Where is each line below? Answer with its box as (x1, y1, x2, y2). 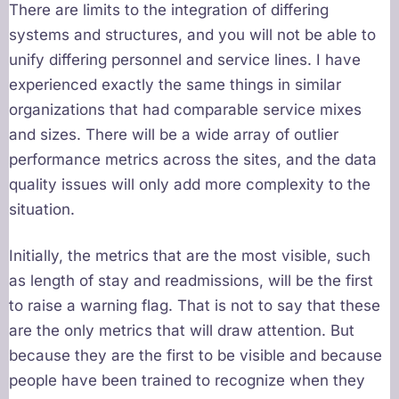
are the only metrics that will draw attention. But (9, 322, 354, 340)
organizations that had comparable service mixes (9, 101, 362, 119)
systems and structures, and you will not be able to (9, 26, 376, 45)
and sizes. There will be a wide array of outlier (9, 126, 338, 144)
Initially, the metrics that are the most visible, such (9, 247, 370, 265)
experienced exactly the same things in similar (9, 76, 341, 94)
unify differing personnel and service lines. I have (9, 51, 361, 69)
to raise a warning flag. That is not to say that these (9, 297, 380, 315)
